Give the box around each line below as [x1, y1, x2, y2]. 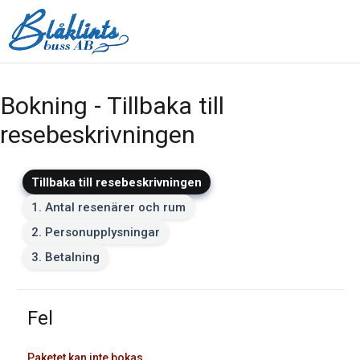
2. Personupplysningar [31, 224, 160, 239]
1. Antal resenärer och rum [31, 199, 186, 215]
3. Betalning [31, 249, 100, 264]
